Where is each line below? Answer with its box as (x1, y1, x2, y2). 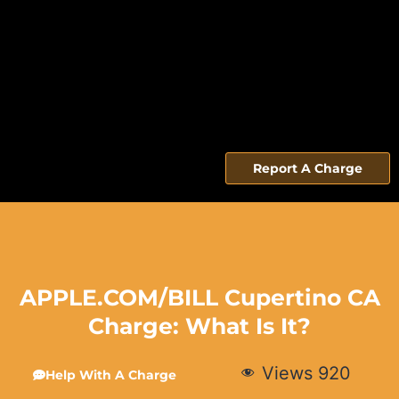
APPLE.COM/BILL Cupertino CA (19, 283, 380, 311)
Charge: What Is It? (88, 312, 311, 339)
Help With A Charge (45, 366, 176, 383)
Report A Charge (253, 159, 362, 176)
